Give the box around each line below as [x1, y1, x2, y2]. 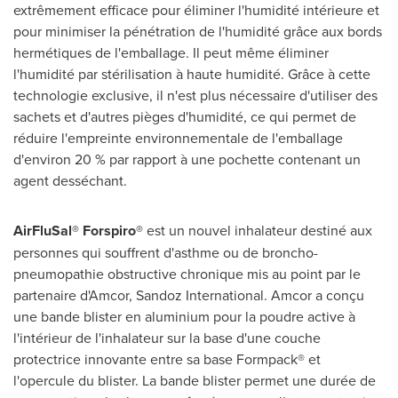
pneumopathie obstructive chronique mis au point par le [13, 264, 361, 284]
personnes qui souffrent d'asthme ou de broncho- [13, 243, 318, 263]
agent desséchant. [13, 171, 127, 191]
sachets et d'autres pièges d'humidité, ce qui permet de [13, 107, 356, 127]
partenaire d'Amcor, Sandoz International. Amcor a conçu [13, 285, 364, 306]
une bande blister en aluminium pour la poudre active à [13, 306, 355, 327]
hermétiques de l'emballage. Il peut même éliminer [13, 43, 329, 63]
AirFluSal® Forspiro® [13, 220, 143, 242]
